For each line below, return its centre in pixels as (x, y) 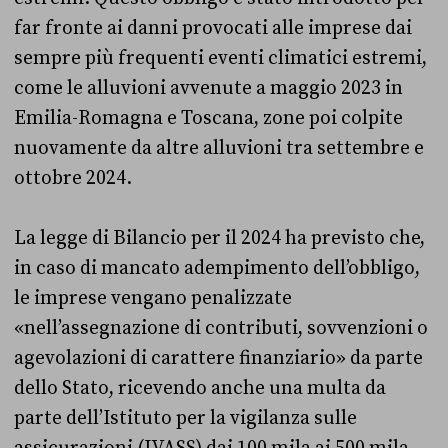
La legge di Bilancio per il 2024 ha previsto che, (219, 238)
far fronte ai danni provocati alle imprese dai (213, 28)
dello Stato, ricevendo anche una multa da (200, 388)
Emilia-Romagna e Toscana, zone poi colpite (208, 118)
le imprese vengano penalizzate (153, 298)
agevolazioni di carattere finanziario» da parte (218, 358)
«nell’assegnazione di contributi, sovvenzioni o (221, 328)
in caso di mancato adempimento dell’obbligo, (217, 268)
